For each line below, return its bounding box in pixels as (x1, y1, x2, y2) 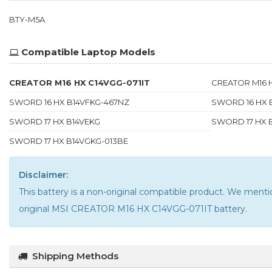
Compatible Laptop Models (21, 46, 155, 58)
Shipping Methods (32, 250, 118, 262)
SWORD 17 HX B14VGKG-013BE (9, 135, 128, 146)
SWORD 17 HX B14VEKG (9, 116, 100, 126)
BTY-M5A (9, 14, 45, 24)
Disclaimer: (19, 169, 68, 180)
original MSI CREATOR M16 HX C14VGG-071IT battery (19, 203, 245, 214)
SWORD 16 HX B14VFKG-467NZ (9, 97, 129, 107)
